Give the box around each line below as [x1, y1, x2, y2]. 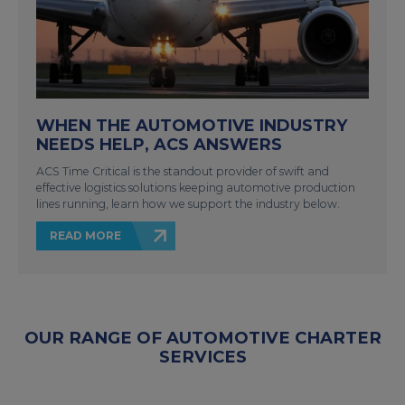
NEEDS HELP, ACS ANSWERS [36, 134, 282, 155]
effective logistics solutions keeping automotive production [36, 180, 355, 194]
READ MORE [50, 228, 121, 242]
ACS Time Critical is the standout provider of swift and [36, 164, 329, 178]
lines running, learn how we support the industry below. [36, 196, 340, 211]
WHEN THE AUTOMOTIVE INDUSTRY [36, 115, 347, 136]
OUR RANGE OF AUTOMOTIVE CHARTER [24, 326, 381, 348]
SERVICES [158, 345, 247, 367]
